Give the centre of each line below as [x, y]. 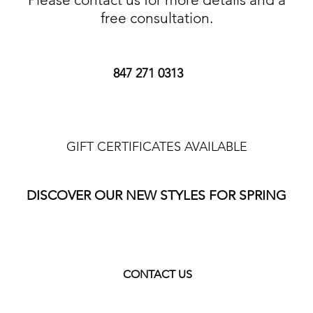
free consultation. [156, 18]
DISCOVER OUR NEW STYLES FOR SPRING [156, 195]
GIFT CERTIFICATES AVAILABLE [156, 147]
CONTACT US [157, 274]
